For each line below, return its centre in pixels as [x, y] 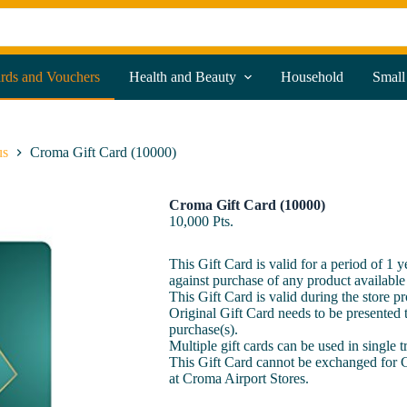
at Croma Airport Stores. [238, 379]
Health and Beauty [183, 77]
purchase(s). [203, 330]
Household [312, 77]
